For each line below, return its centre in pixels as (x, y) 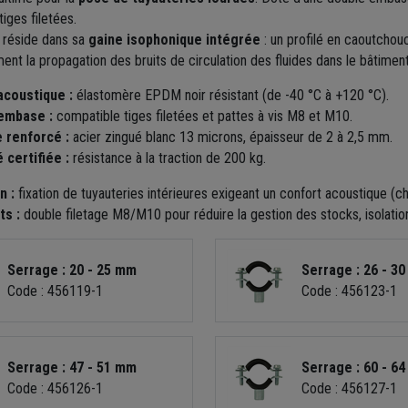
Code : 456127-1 (349, 388)
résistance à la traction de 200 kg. (167, 158)
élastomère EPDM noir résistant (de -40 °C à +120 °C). (230, 95)
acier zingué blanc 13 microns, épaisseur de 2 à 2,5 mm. (230, 137)
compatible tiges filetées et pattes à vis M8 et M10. (202, 116)
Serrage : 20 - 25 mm (71, 270)
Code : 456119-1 (55, 291)
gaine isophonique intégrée (174, 39)
